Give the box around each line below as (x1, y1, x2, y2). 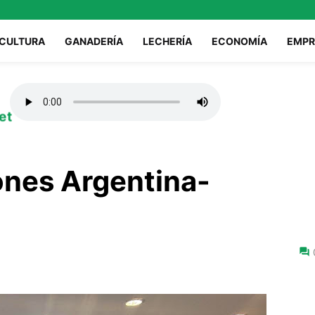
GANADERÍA (65, 34, 123, 47)
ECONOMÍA (212, 34, 267, 47)
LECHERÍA (143, 34, 192, 47)
